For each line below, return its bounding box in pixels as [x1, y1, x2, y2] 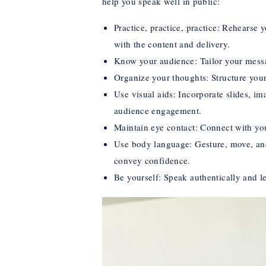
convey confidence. [114, 154, 191, 166]
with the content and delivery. [114, 37, 230, 50]
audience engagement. [114, 104, 202, 116]
